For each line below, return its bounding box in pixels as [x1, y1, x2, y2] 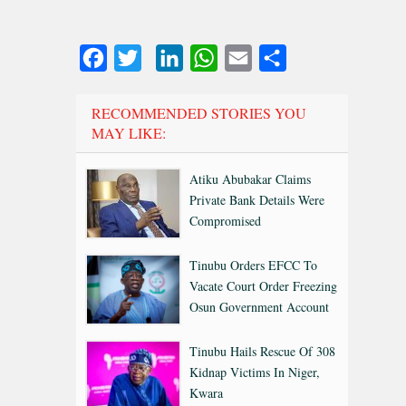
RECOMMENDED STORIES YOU [92, 102, 306, 122]
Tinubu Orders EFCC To [189, 256, 317, 274]
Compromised [189, 211, 261, 229]
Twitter [141, 47, 181, 67]
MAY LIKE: [92, 122, 166, 142]
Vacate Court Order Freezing [189, 276, 337, 295]
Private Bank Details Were [189, 190, 324, 208]
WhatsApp [217, 47, 279, 67]
